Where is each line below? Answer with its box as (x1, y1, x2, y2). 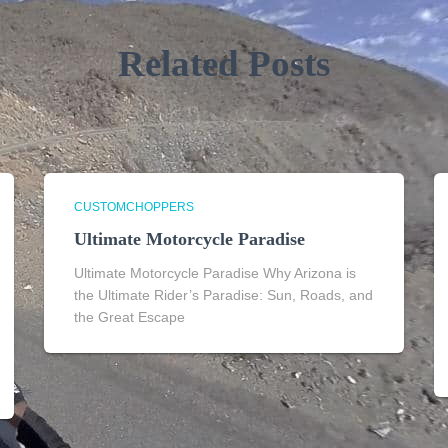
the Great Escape (74, 309, 185, 325)
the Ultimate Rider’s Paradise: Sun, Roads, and (74, 287, 373, 303)
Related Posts (118, 43, 330, 84)
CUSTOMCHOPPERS (74, 200, 194, 214)
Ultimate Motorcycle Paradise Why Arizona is (74, 265, 356, 281)
